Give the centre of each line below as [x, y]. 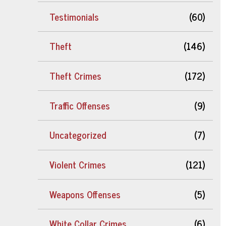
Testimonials [74, 16]
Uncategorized [78, 135]
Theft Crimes [76, 76]
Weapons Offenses [85, 194]
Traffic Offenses [80, 105]
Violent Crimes [78, 164]
